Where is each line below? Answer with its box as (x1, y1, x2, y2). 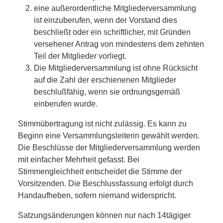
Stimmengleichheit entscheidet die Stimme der (18, 167, 182, 176)
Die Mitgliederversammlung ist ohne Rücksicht (34, 63, 198, 72)
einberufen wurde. (34, 99, 98, 108)
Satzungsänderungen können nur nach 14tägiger (18, 211, 191, 220)
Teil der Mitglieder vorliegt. (34, 51, 126, 60)
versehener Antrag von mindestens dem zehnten (34, 39, 204, 48)
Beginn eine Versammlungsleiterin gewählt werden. (18, 131, 200, 140)
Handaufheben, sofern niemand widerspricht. (18, 191, 176, 200)
